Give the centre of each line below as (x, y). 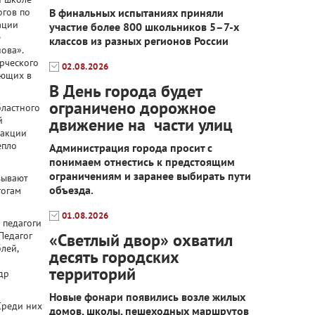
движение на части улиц (140, 125)
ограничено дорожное (132, 108)
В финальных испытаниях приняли (136, 13)
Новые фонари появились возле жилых (147, 297)
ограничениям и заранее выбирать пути (150, 176)
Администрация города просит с (130, 148)
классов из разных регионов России (139, 41)
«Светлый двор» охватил (141, 240)
